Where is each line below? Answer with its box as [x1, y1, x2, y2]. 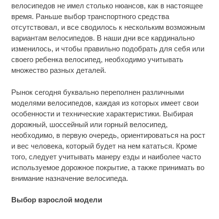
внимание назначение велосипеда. [11, 174, 128, 182]
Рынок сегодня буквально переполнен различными [11, 88, 184, 96]
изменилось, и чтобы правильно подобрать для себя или [11, 44, 204, 53]
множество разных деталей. [11, 66, 106, 75]
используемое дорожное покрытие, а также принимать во [11, 163, 204, 172]
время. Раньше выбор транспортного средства [11, 12, 169, 21]
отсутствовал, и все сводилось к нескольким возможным [11, 23, 205, 32]
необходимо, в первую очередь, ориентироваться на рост [11, 131, 205, 139]
